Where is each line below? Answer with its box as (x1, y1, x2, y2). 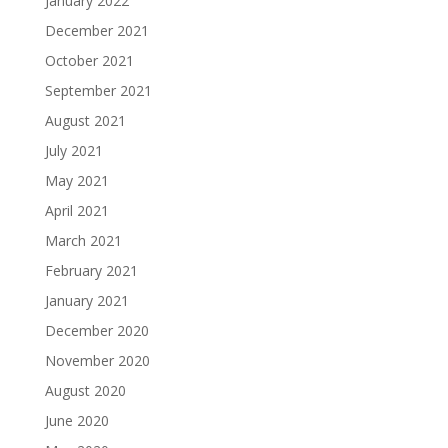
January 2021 (44, 290, 129, 310)
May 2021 (44, 170, 109, 190)
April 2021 (44, 200, 109, 220)
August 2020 (44, 380, 126, 400)
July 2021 (44, 140, 103, 160)
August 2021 (44, 110, 126, 130)
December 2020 (44, 320, 149, 340)
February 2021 (44, 260, 138, 280)
